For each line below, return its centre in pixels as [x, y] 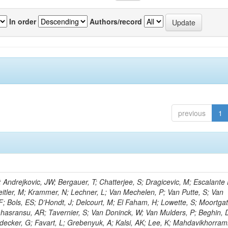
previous [192, 113]
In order [23, 21]
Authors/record [116, 21]
